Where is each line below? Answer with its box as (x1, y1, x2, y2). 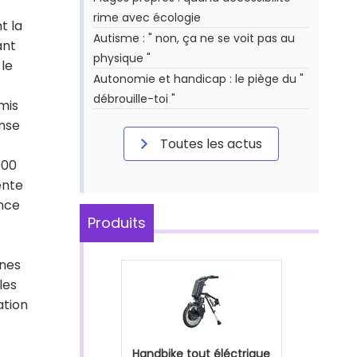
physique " (93, 50, 151, 66)
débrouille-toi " (93, 91, 175, 107)
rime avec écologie (93, 10, 201, 25)
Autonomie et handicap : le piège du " (93, 71, 304, 87)
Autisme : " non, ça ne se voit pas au (93, 30, 295, 46)
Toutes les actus (157, 135, 262, 153)
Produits (88, 213, 146, 233)
